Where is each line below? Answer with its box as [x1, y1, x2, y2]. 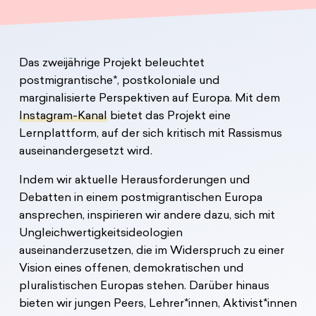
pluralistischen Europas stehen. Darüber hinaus [18, 280, 269, 292]
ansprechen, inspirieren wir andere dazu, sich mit [18, 209, 275, 221]
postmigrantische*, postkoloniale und [18, 75, 220, 87]
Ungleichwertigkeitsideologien [18, 227, 183, 239]
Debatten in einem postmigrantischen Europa [18, 192, 262, 204]
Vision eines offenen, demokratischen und [18, 262, 244, 274]
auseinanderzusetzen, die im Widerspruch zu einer [18, 245, 284, 257]
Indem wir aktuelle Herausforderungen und [18, 174, 250, 186]
